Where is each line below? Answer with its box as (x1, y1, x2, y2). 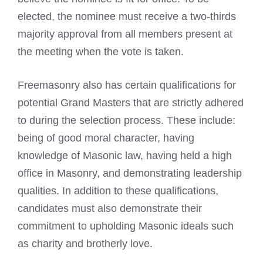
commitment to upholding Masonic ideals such (18, 220, 234, 232)
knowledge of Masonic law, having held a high (18, 149, 232, 161)
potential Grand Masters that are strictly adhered (18, 96, 244, 109)
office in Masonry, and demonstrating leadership (18, 167, 242, 179)
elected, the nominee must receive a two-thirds (18, 10, 236, 22)
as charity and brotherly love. (18, 237, 153, 249)
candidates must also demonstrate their (18, 202, 202, 214)
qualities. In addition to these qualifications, (18, 184, 218, 197)
